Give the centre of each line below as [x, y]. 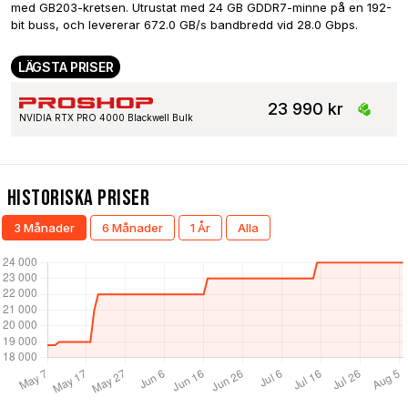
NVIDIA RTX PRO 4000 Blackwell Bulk [106, 117]
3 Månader [44, 227]
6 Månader [133, 227]
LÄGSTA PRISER [66, 66]
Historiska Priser [79, 198]
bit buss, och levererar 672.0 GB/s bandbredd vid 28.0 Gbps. [184, 24]
